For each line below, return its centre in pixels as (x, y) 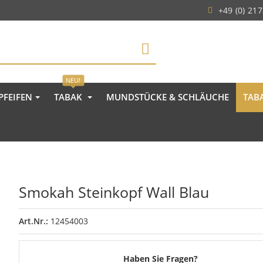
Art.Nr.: (35, 221)
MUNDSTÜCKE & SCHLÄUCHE (168, 97)
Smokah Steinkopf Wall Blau (114, 192)
